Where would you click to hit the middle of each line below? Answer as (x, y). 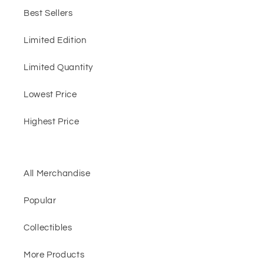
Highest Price (52, 121)
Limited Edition (55, 40)
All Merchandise (57, 173)
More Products (54, 255)
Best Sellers (48, 13)
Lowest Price (50, 94)
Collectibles (48, 227)
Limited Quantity (59, 67)
